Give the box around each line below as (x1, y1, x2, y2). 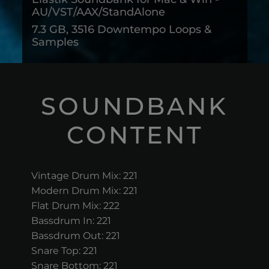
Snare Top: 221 (31, 245, 97, 256)
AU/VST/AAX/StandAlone (31, 5, 165, 19)
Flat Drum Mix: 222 (31, 200, 119, 211)
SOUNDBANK (41, 91, 228, 121)
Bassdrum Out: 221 (31, 230, 120, 241)
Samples (31, 35, 79, 49)
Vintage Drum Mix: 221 (31, 170, 138, 181)
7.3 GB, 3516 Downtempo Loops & (31, 23, 211, 36)
